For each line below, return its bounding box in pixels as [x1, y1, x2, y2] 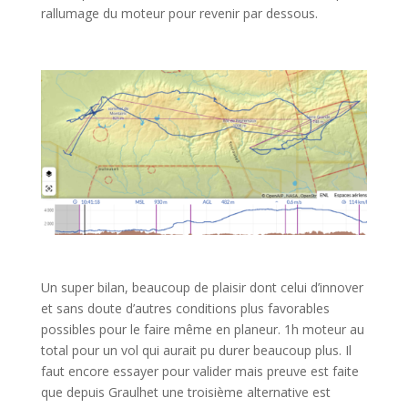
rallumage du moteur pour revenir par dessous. [40, 4, 318, 22]
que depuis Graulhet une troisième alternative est [40, 382, 331, 401]
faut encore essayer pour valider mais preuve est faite [40, 362, 359, 380]
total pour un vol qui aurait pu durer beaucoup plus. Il [40, 341, 352, 359]
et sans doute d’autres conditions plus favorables [40, 299, 330, 317]
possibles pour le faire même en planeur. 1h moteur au [40, 320, 364, 338]
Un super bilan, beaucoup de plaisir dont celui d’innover [40, 278, 363, 296]
